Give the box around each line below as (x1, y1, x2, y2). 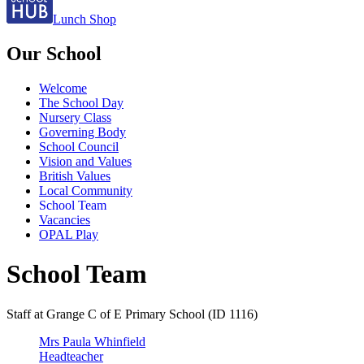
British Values (39, 168, 110, 183)
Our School (6, 42, 102, 64)
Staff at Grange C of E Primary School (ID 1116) (6, 306, 258, 321)
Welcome (39, 80, 87, 95)
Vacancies (39, 212, 90, 227)
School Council (39, 139, 119, 154)
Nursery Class (39, 110, 111, 124)
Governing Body (39, 124, 126, 139)
